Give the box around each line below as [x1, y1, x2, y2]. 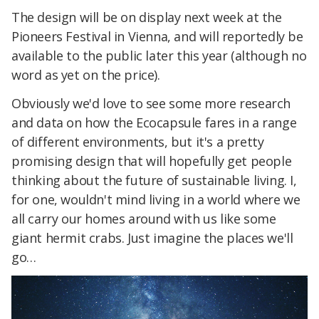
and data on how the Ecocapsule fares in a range [11, 113, 297, 131]
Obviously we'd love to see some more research [11, 94, 291, 112]
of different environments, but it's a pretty [11, 132, 264, 150]
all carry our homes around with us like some [11, 209, 276, 227]
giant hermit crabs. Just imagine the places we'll [11, 229, 293, 246]
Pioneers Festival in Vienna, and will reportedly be [11, 27, 303, 45]
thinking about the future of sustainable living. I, [11, 171, 297, 189]
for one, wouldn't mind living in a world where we [11, 190, 300, 208]
